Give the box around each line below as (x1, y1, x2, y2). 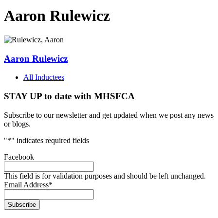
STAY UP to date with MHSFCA (4, 91, 135, 102)
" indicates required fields (11, 136, 89, 145)
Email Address (4, 180, 49, 189)
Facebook (4, 152, 34, 161)
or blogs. (4, 119, 31, 128)
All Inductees (23, 73, 64, 82)
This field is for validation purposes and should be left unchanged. (4, 171, 206, 180)
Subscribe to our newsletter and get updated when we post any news (4, 110, 214, 119)
